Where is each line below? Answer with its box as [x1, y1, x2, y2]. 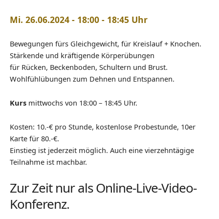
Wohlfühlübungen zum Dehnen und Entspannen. [10, 74, 175, 84]
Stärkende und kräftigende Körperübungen [10, 50, 154, 61]
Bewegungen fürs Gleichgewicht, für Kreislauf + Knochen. [10, 39, 201, 49]
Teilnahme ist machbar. [10, 157, 87, 167]
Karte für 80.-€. [10, 133, 59, 144]
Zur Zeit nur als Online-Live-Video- [10, 179, 197, 197]
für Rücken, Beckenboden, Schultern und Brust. [10, 62, 168, 72]
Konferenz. [10, 195, 69, 213]
